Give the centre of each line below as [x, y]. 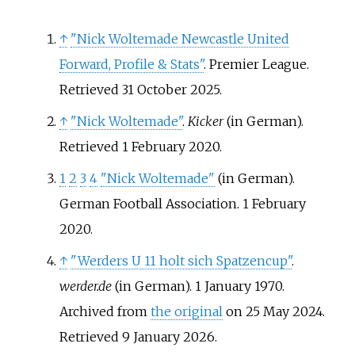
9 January [151, 337]
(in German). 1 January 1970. [198, 286]
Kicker [205, 121]
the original [186, 311]
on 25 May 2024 [272, 311]
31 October [154, 90]
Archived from [105, 311]
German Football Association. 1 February [182, 204]
